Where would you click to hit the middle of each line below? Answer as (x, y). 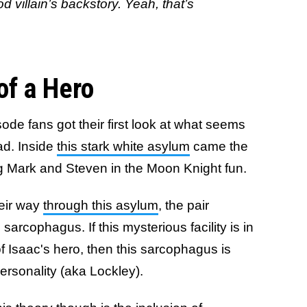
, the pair (184, 205)
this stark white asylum (123, 146)
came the (219, 146)
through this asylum (101, 205)
